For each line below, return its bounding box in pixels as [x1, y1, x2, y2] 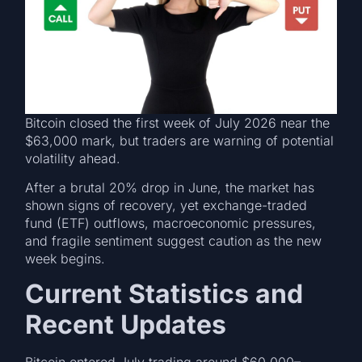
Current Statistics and [25, 278, 304, 310]
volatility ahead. [25, 149, 125, 166]
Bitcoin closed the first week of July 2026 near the [25, 114, 330, 131]
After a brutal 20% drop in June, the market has [25, 179, 315, 196]
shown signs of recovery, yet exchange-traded [25, 196, 308, 213]
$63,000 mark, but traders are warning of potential [25, 132, 335, 149]
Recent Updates [25, 309, 227, 341]
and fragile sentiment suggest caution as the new [25, 232, 322, 249]
